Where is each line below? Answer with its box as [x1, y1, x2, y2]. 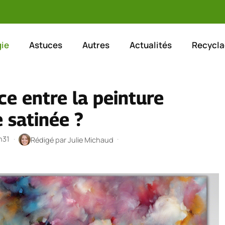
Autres [82, 39, 109, 51]
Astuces [29, 39, 62, 51]
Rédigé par [30, 135, 68, 145]
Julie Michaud [67, 135, 114, 145]
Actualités [129, 39, 172, 51]
